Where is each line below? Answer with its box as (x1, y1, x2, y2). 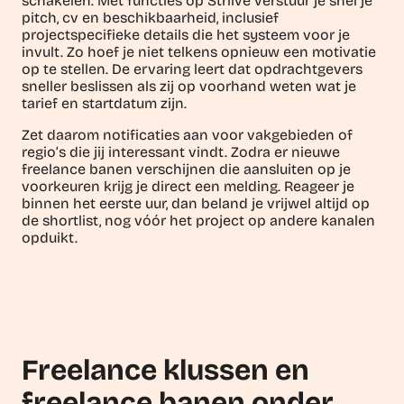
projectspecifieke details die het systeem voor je (22, 25, 350, 43)
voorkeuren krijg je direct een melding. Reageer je (22, 177, 354, 195)
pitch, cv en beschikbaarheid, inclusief (22, 8, 279, 26)
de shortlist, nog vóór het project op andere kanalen (22, 211, 375, 229)
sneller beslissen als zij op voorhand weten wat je (22, 77, 356, 95)
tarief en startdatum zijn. (22, 94, 187, 112)
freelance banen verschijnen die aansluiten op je (22, 160, 351, 178)
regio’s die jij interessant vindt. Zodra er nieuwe (22, 142, 340, 161)
